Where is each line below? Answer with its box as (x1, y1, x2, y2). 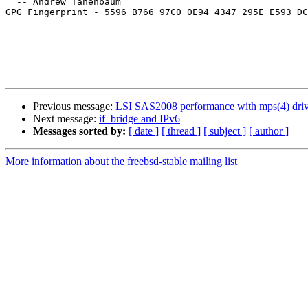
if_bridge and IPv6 (99, 113, 180, 125)
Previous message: (33, 100, 115, 113)
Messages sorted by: (33, 125, 126, 137)
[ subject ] (203, 125, 246, 137)
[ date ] (129, 125, 159, 137)
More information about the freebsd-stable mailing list (5, 155, 237, 168)
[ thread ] (162, 125, 201, 137)
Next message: (33, 113, 99, 125)
